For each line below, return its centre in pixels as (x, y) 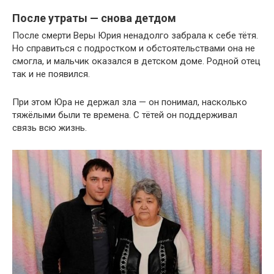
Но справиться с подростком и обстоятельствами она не (134, 48)
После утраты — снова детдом (94, 18)
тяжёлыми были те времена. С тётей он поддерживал (125, 115)
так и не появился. (51, 74)
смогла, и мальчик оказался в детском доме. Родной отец (136, 61)
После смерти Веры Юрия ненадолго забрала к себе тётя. (135, 35)
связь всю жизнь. (50, 128)
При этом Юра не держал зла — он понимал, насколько (130, 102)
